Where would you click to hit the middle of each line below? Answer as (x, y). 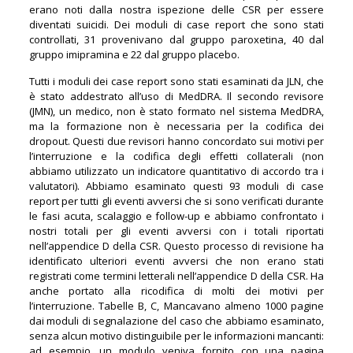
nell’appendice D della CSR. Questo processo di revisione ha (176, 245)
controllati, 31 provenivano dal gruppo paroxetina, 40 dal (176, 39)
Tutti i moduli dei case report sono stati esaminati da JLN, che (176, 81)
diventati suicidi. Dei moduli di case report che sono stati (176, 24)
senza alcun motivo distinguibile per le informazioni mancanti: (176, 335)
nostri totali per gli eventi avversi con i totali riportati (176, 230)
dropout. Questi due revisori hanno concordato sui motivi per (176, 141)
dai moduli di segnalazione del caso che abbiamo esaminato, (176, 320)
